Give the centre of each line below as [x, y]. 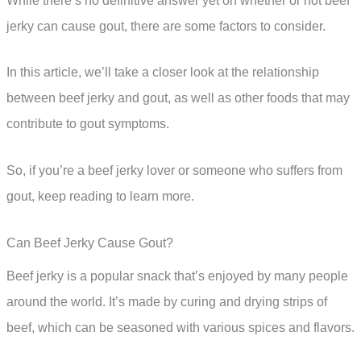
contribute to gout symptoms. [88, 124]
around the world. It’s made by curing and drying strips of [167, 301]
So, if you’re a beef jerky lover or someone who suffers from [174, 171]
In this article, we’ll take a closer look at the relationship [163, 73]
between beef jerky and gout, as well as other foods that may [178, 98]
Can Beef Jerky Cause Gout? [90, 243]
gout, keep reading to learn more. [100, 197]
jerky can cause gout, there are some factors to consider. [166, 26]
